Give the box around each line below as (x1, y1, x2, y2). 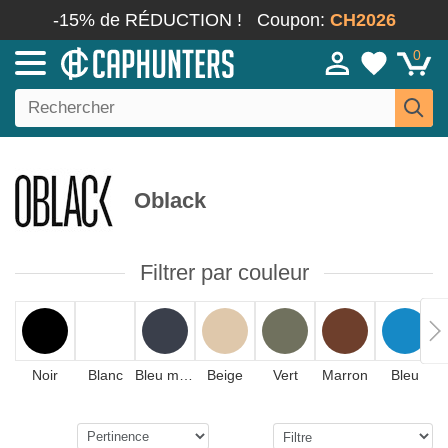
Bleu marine (179, 367, 193, 383)
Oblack (128, 188, 206, 213)
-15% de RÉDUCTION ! (52, 10, 242, 30)
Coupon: (256, 10, 330, 30)
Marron (322, 367, 368, 383)
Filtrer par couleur (139, 260, 309, 285)
